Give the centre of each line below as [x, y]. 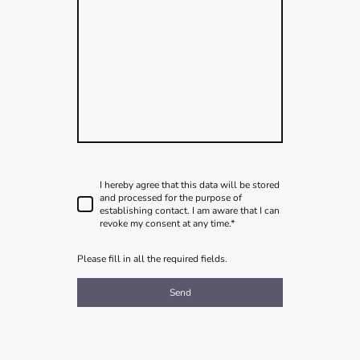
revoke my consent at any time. [165, 223]
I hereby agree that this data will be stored [190, 184]
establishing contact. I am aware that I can [190, 210]
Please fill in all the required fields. [152, 259]
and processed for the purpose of [171, 197]
